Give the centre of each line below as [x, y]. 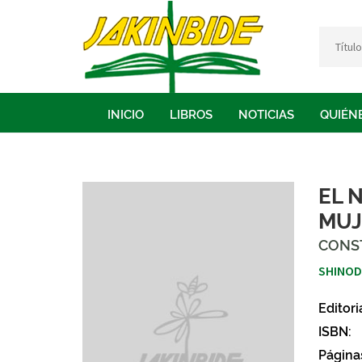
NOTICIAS [266, 113]
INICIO [126, 113]
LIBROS [191, 113]
